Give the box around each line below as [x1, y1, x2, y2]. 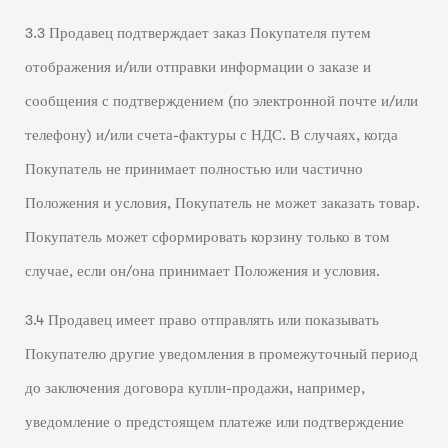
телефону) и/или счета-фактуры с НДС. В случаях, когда [24, 127, 398, 145]
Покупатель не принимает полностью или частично [24, 161, 363, 179]
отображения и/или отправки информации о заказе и [24, 59, 371, 77]
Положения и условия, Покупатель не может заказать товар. [24, 195, 420, 213]
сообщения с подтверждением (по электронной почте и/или [24, 93, 418, 111]
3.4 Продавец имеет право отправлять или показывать [24, 311, 379, 329]
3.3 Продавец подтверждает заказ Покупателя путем [24, 25, 371, 43]
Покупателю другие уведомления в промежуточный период [24, 345, 418, 363]
